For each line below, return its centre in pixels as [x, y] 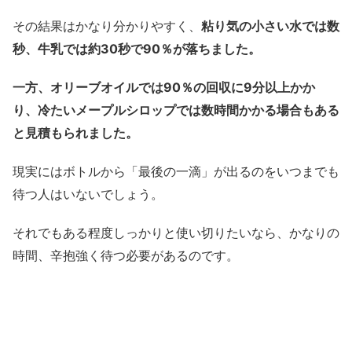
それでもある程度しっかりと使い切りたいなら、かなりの [176, 232]
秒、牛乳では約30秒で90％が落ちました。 [137, 48]
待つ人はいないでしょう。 [88, 194]
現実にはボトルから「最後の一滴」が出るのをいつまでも [176, 171]
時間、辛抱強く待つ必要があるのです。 [126, 255]
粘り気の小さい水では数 [270, 26]
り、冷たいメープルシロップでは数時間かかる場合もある [176, 110]
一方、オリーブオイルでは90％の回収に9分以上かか [164, 87]
